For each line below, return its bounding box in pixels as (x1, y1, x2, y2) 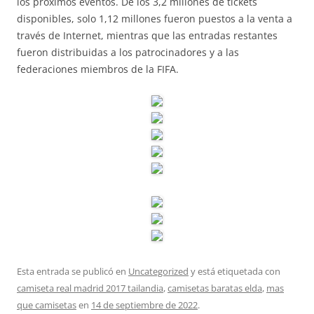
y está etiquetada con (189, 265, 280, 278)
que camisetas (17, 299, 76, 311)
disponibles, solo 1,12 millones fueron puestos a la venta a (17, 12, 292, 25)
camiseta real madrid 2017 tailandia (17, 282, 163, 294)
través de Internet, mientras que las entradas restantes (17, 29, 278, 42)
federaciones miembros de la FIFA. (17, 62, 179, 76)
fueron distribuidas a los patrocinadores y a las (17, 46, 239, 59)
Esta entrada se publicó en (17, 265, 128, 278)
